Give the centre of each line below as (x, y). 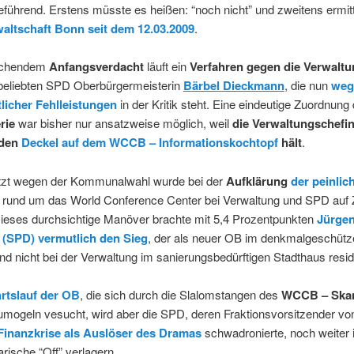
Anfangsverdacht (96, 67)
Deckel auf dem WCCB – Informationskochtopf (151, 143)
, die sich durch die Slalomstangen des (180, 295)
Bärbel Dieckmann (233, 86)
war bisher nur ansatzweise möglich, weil (123, 123)
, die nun (307, 85)
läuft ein (166, 66)
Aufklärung (256, 181)
